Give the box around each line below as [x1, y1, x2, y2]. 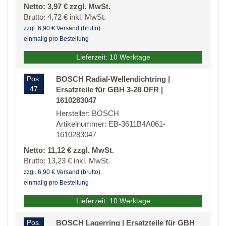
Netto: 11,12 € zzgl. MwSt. [24, 146, 114, 155]
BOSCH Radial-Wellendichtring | [56, 75, 170, 84]
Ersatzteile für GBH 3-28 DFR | [56, 85, 163, 94]
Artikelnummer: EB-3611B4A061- [56, 120, 165, 129]
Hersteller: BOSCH [56, 109, 119, 118]
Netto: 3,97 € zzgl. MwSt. [24, 2, 110, 11]
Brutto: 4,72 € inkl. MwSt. [24, 13, 106, 22]
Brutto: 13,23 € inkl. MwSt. [24, 156, 110, 165]
